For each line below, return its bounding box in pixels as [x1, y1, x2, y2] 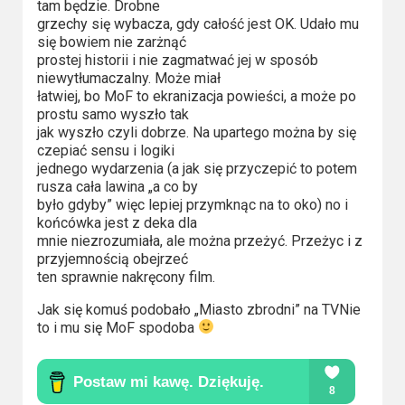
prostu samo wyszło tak [36, 105, 189, 123]
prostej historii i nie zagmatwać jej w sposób [36, 51, 318, 69]
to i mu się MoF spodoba [36, 318, 198, 336]
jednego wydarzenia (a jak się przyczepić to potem [36, 159, 357, 177]
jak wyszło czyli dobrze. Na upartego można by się [36, 123, 356, 141]
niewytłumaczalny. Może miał [36, 69, 221, 87]
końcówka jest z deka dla [36, 213, 197, 231]
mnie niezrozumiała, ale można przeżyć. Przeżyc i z [36, 231, 363, 250]
